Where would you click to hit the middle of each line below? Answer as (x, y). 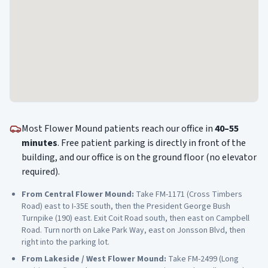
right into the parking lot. (66, 242)
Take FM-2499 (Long (203, 259)
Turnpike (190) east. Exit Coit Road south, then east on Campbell (135, 218)
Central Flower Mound (88, 194)
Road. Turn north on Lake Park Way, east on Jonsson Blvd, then (133, 230)
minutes (39, 143)
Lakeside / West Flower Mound (104, 259)
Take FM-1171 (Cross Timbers (189, 194)
